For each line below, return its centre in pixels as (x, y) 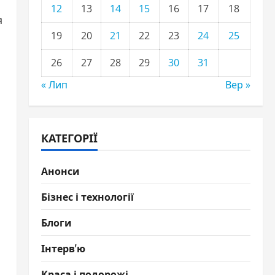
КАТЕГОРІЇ (69, 137)
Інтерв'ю (63, 248)
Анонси (60, 171)
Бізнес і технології (87, 196)
